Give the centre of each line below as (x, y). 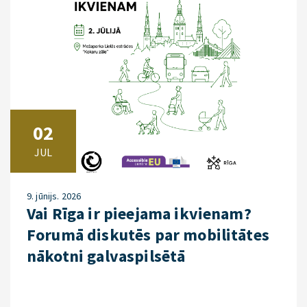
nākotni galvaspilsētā (106, 256)
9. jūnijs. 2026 (54, 196)
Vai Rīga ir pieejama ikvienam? (139, 213)
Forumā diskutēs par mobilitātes (148, 235)
